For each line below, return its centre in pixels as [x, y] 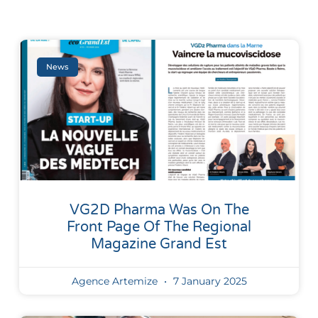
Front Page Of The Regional [159, 227]
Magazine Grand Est [159, 244]
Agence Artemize [116, 281]
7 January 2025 [208, 281]
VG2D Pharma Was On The [159, 210]
